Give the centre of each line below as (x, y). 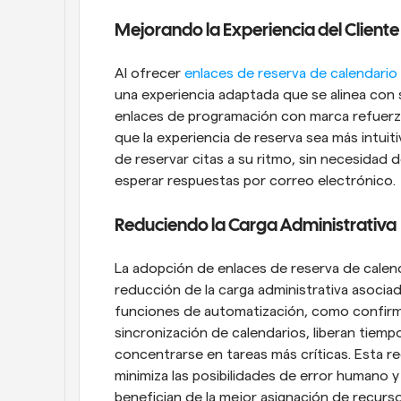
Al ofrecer (149, 73)
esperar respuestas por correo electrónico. (255, 181)
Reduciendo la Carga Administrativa (256, 226)
